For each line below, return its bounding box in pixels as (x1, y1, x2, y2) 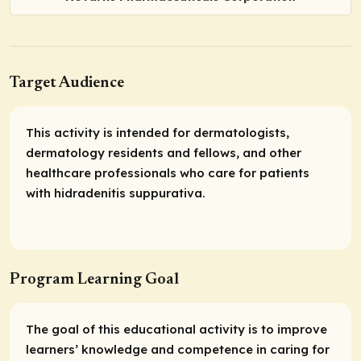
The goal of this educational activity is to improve (26, 322, 327, 338)
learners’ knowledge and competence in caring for (26, 342, 330, 358)
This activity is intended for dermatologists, (26, 125, 289, 141)
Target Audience (10, 75, 124, 92)
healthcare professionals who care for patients (26, 165, 309, 181)
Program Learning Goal (10, 272, 179, 288)
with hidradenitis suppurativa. (26, 185, 205, 201)
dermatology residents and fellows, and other (26, 145, 301, 161)
